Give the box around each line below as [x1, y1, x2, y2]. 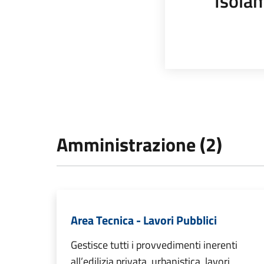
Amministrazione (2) [57, 130, 222, 159]
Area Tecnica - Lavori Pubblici [71, 211, 217, 229]
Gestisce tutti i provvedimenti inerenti [71, 237, 237, 253]
